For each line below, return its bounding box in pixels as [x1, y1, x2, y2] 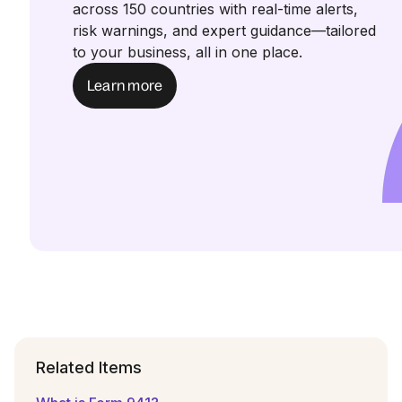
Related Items [36, 358, 142, 377]
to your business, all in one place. [73, 43, 302, 61]
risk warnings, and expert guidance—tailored [73, 22, 376, 39]
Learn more [87, 77, 163, 93]
